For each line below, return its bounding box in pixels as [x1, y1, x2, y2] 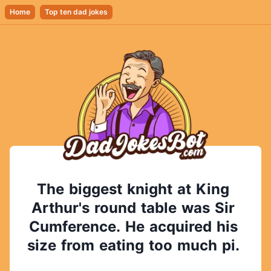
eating [99, 237, 144, 254]
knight [127, 180, 172, 198]
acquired [149, 218, 212, 235]
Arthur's [31, 199, 90, 217]
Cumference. [28, 218, 120, 235]
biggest [69, 180, 122, 198]
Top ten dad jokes [45, 7, 108, 16]
